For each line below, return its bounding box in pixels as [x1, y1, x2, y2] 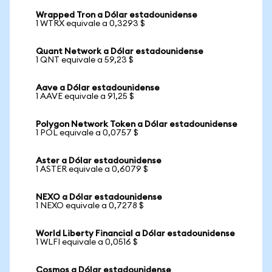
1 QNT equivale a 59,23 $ [36, 56, 134, 64]
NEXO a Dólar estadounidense [36, 193, 162, 202]
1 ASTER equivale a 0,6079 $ [36, 165, 148, 174]
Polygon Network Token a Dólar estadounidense [36, 120, 237, 129]
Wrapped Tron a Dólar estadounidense [36, 11, 197, 19]
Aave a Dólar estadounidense [36, 84, 160, 92]
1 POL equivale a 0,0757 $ [36, 129, 138, 137]
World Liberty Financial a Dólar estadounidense [36, 229, 235, 238]
